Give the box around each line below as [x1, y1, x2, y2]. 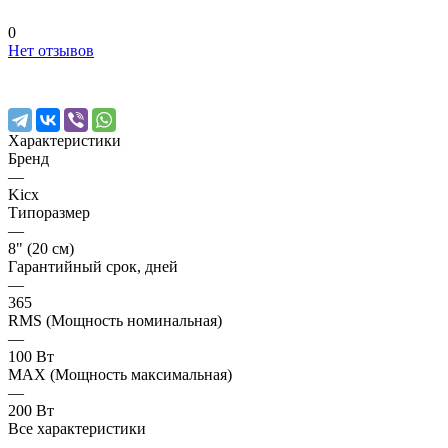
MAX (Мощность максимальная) [8, 365, 232, 383]
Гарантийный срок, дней [8, 257, 178, 275]
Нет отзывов [8, 41, 94, 59]
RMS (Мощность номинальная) [8, 311, 222, 329]
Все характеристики [8, 419, 146, 437]
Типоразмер [8, 203, 90, 221]
